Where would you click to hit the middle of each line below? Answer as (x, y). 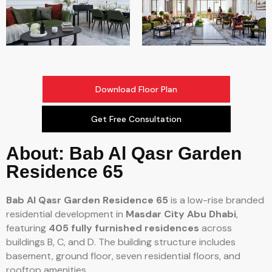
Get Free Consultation (136, 119)
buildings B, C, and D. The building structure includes (121, 242)
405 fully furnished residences (124, 228)
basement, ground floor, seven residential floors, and (123, 256)
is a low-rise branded (216, 200)
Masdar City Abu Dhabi (181, 214)
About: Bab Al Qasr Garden (124, 153)
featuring (27, 228)
